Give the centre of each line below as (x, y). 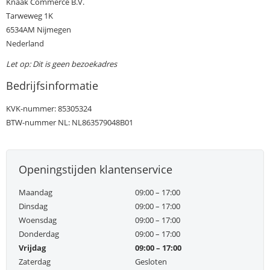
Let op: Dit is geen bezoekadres (61, 64)
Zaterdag (35, 261)
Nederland (25, 43)
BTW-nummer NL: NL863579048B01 (70, 122)
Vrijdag (32, 247)
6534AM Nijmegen (39, 29)
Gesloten (151, 261)
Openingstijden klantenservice (96, 169)
